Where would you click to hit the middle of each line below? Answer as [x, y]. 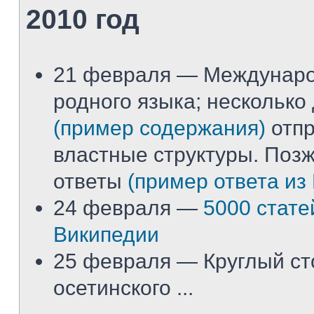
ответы [90, 181]
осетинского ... [123, 288]
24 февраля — [128, 208]
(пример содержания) [159, 128]
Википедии [106, 234]
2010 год [83, 19]
